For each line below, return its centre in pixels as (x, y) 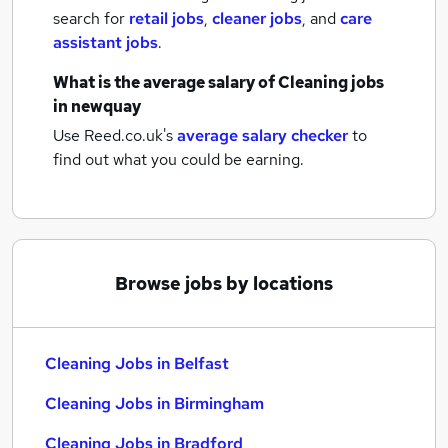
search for (91, 18)
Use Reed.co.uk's (113, 135)
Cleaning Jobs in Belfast (137, 363)
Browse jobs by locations (224, 283)
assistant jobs (105, 42)
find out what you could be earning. (178, 159)
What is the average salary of (165, 82)
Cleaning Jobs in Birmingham (154, 403)
